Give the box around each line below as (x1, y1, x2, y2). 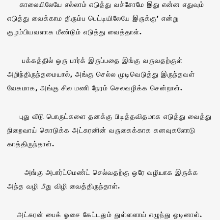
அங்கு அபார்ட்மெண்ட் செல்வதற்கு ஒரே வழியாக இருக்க (7, 167, 198, 177)
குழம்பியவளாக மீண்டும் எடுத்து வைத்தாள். (7, 27, 142, 36)
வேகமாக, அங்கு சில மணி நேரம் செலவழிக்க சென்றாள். (7, 82, 183, 92)
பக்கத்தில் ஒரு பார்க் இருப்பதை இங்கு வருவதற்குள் (7, 55, 183, 65)
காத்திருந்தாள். (7, 138, 55, 148)
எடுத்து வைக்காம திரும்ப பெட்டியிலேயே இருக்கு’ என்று (7, 13, 179, 23)
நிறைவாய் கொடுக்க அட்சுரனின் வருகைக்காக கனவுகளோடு (7, 125, 195, 135)
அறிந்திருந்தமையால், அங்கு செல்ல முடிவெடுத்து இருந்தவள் (7, 69, 195, 79)
